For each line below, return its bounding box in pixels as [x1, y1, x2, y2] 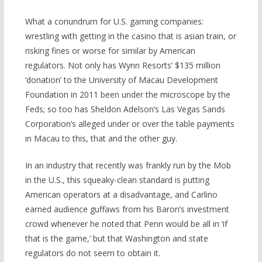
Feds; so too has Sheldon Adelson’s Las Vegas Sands [25, 104, 225, 115]
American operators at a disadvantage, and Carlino [25, 189, 218, 201]
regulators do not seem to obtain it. [25, 247, 160, 259]
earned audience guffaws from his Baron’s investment [25, 204, 229, 215]
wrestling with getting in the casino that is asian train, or [25, 30, 236, 42]
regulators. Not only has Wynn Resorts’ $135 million [25, 60, 220, 71]
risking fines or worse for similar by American [25, 45, 195, 57]
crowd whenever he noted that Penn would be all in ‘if [25, 218, 227, 230]
